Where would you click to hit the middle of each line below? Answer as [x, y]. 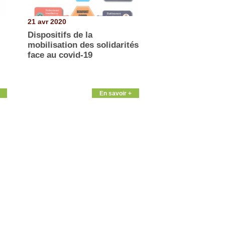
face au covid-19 [60, 55]
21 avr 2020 [47, 22]
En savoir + [115, 93]
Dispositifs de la [60, 35]
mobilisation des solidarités [83, 45]
